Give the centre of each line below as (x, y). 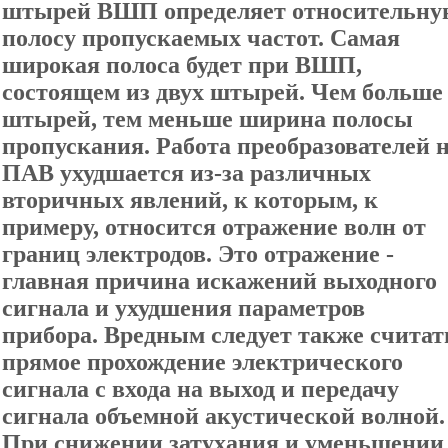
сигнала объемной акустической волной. (223, 416)
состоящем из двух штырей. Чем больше (222, 92)
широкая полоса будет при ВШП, (182, 65)
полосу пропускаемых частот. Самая (201, 38)
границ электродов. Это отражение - (198, 254)
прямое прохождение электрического (202, 362)
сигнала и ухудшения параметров (183, 308)
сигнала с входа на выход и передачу (200, 389)
